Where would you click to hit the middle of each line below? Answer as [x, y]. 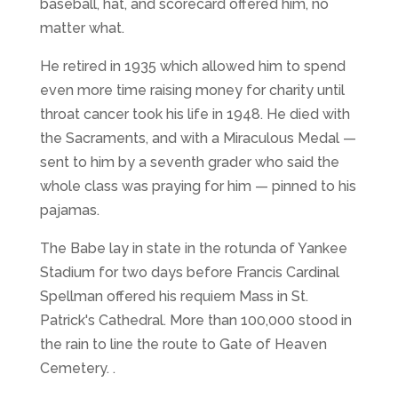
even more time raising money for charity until [192, 91]
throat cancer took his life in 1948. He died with [195, 115]
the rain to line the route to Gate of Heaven [183, 345]
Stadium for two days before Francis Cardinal [189, 273]
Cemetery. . [77, 369]
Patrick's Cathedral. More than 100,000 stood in [195, 321]
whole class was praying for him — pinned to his [198, 187]
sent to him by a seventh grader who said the [189, 163]
